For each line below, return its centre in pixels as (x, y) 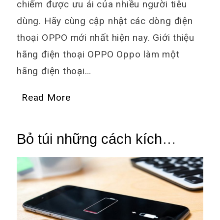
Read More (46, 97)
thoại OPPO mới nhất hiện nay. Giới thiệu (106, 37)
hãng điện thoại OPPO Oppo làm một (98, 54)
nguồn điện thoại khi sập (94, 155)
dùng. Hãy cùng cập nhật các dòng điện (105, 21)
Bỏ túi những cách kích (90, 139)
